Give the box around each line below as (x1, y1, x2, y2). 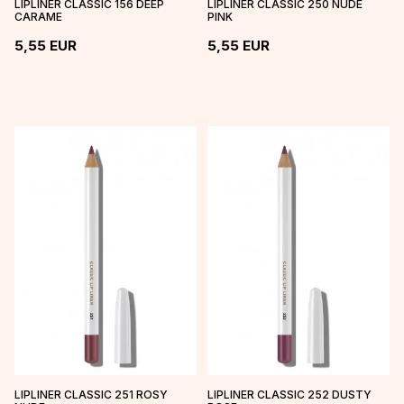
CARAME (14, 9, 62, 23)
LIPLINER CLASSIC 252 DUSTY (207, 388, 372, 402)
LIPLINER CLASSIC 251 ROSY (14, 388, 168, 402)
